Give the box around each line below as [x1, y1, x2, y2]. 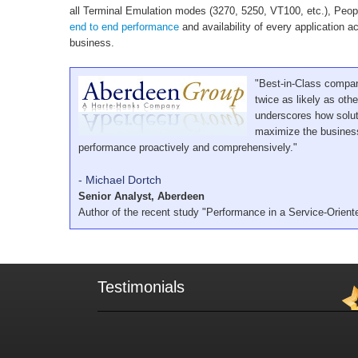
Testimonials [97, 278, 185, 296]
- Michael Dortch [78, 173, 161, 187]
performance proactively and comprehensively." [78, 141, 297, 154]
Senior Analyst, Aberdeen [78, 190, 205, 203]
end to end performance [70, 21, 179, 34]
